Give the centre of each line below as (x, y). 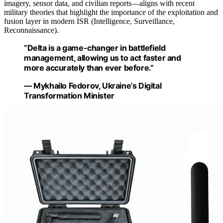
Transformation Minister (69, 95)
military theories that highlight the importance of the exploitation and (111, 12)
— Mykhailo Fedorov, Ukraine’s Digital (93, 85)
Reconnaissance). (31, 30)
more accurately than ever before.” (89, 67)
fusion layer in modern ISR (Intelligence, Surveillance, (89, 21)
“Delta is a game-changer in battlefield (95, 48)
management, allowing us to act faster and (103, 57)
